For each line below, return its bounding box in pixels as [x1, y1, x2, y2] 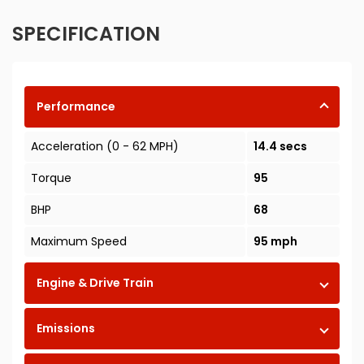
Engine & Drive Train [37, 275, 154, 292]
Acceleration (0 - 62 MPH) [31, 138, 179, 155]
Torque [31, 170, 71, 187]
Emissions [37, 320, 95, 337]
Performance [37, 98, 115, 115]
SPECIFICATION [12, 20, 160, 48]
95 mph [253, 233, 297, 250]
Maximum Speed [31, 233, 127, 250]
